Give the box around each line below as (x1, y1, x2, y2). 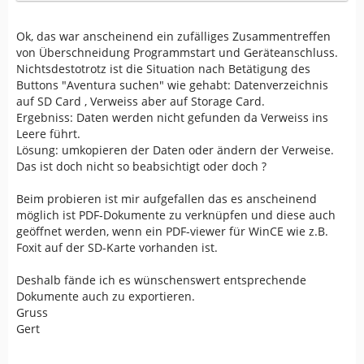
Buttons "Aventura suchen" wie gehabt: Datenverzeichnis (16, 76, 328, 93)
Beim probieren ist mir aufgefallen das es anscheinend (16, 190, 317, 206)
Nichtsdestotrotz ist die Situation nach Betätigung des (16, 60, 310, 76)
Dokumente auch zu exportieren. (16, 288, 195, 304)
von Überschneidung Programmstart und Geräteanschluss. (16, 44, 338, 60)
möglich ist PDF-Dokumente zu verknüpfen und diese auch (16, 206, 336, 223)
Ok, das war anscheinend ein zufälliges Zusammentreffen (16, 28, 331, 44)
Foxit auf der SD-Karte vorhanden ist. (16, 239, 218, 255)
